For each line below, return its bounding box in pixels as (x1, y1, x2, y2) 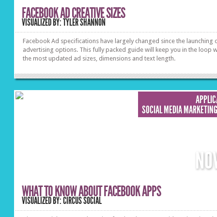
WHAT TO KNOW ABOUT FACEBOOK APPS (22, 183, 161, 200)
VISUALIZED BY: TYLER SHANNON (22, 17, 106, 28)
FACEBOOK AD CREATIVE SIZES (22, 4, 125, 22)
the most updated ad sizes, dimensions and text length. (23, 55, 176, 62)
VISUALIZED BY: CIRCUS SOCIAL (22, 195, 102, 206)
